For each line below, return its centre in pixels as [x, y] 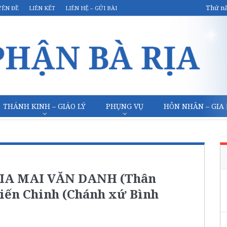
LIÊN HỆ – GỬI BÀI [91, 8]
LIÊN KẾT [42, 8]
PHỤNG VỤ [125, 106]
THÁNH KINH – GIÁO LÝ [44, 106]
